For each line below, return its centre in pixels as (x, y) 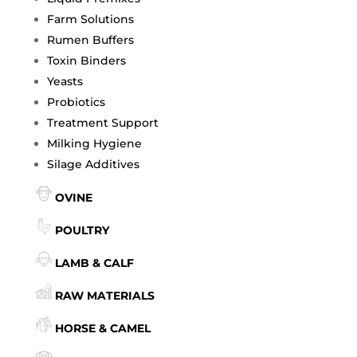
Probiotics (76, 102)
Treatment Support (102, 123)
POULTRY (82, 230)
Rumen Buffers (90, 40)
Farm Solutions (90, 19)
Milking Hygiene (94, 143)
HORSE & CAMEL (102, 328)
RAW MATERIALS (104, 296)
